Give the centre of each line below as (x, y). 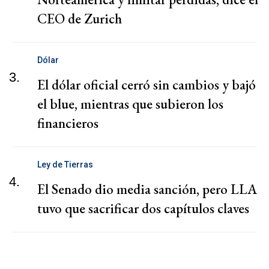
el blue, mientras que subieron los (130, 104)
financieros (68, 123)
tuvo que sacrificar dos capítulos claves (143, 208)
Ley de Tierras (65, 164)
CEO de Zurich (80, 18)
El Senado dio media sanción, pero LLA (147, 189)
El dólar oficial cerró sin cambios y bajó (147, 84)
